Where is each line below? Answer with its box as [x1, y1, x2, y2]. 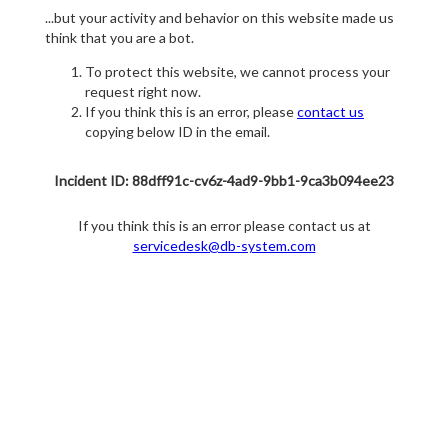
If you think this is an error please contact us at [77, 217, 371, 235]
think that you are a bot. [45, 29, 194, 47]
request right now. [85, 83, 201, 101]
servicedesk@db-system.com [132, 237, 316, 255]
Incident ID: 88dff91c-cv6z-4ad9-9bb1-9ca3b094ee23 [54, 172, 394, 190]
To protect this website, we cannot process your [85, 63, 390, 81]
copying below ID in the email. [85, 123, 270, 141]
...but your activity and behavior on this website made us [45, 9, 394, 27]
